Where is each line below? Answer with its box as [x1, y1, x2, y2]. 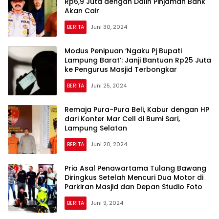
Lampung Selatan [65, 123, 127, 133]
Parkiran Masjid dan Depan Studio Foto [65, 182, 202, 192]
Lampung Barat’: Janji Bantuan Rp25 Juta [65, 55, 211, 66]
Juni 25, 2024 [90, 82, 127, 90]
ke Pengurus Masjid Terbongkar [65, 65, 177, 75]
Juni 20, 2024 [90, 140, 127, 149]
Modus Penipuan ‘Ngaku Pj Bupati [65, 46, 182, 56]
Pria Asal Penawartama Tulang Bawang [65, 163, 206, 174]
